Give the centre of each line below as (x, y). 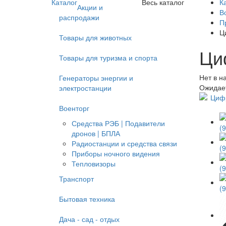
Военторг (74, 108)
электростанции (85, 88)
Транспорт (76, 179)
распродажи (79, 17)
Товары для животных (95, 37)
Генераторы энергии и (96, 78)
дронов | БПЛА (96, 133)
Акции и (90, 7)
